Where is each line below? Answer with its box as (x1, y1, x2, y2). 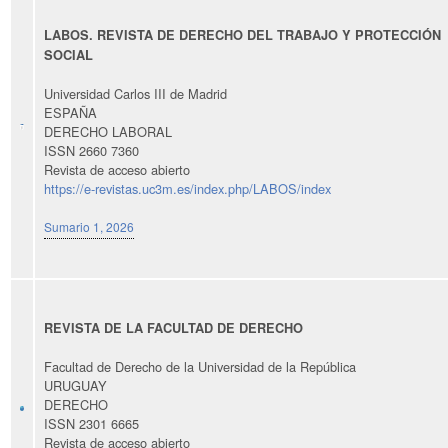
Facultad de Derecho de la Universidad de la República (44, 356, 356, 376)
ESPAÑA (44, 102, 97, 122)
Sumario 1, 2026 (44, 217, 134, 235)
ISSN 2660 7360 (44, 140, 139, 160)
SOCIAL (44, 45, 93, 64)
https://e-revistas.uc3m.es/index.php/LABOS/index (44, 178, 331, 198)
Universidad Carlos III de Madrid (44, 83, 227, 103)
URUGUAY (44, 375, 107, 395)
